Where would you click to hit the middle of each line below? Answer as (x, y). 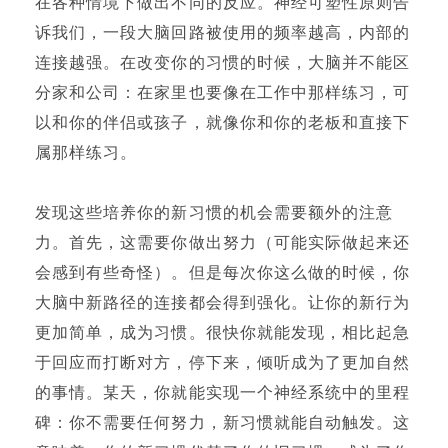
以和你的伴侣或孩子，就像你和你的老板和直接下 (223, 123)
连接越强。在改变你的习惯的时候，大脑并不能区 (223, 63)
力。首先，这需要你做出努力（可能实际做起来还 (223, 243)
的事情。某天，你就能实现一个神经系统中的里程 (223, 393)
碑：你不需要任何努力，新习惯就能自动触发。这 (223, 423)
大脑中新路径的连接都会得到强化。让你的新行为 (223, 303)
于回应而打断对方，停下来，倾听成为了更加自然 (223, 363)
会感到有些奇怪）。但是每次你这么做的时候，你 (223, 273)
